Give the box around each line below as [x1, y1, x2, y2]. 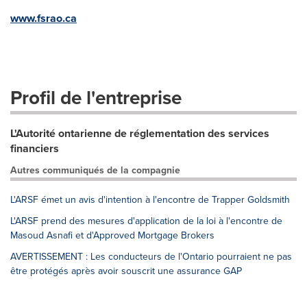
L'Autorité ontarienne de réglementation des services [10, 125, 269, 141]
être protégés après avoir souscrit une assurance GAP [10, 264, 242, 278]
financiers [10, 140, 59, 156]
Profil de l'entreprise [10, 84, 182, 111]
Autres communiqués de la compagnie [10, 163, 180, 177]
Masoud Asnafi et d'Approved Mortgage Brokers [10, 228, 214, 242]
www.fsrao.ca [10, 10, 77, 26]
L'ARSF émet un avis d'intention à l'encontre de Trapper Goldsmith [10, 193, 290, 206]
